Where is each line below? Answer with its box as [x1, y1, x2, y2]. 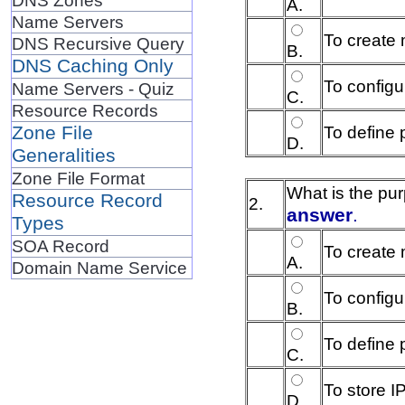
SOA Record [11, 235, 109, 256]
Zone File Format [11, 167, 145, 188]
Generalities [11, 144, 116, 166]
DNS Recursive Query [11, 33, 184, 53]
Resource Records [11, 99, 158, 120]
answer [286, 203, 353, 226]
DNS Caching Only [11, 54, 174, 77]
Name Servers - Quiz [11, 78, 174, 99]
